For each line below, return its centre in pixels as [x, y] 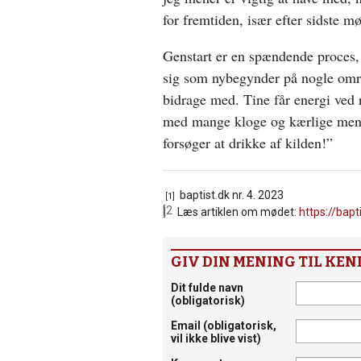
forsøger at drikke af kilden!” [248, 142]
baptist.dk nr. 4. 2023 [230, 195]
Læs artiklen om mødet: [237, 212]
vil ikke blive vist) [216, 338]
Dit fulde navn [207, 287]
